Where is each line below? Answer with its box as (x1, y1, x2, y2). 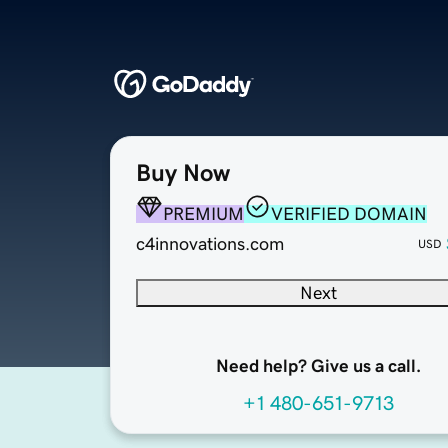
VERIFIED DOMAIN (271, 205, 427, 224)
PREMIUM (163, 205, 244, 224)
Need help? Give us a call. (215, 357, 421, 376)
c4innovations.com (136, 235, 284, 254)
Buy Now (136, 161, 230, 186)
